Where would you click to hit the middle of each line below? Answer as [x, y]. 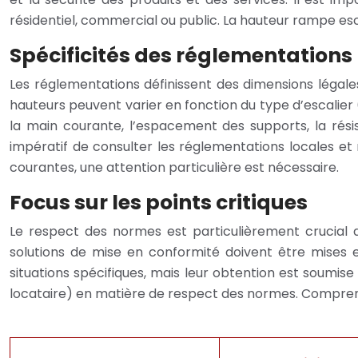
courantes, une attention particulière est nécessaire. [174, 167]
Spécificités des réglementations [181, 55]
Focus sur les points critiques [159, 202]
